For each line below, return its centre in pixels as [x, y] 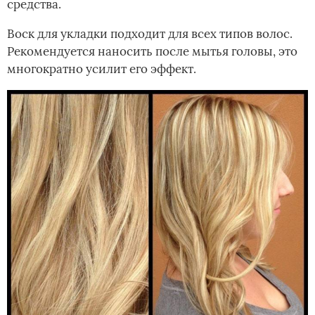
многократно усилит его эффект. [102, 69]
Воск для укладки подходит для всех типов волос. [150, 33]
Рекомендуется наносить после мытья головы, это [152, 51]
